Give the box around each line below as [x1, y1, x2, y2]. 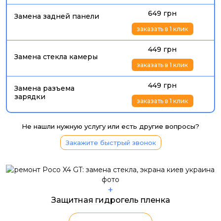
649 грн [148, 9, 177, 18]
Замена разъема [14, 84, 74, 93]
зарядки [14, 92, 45, 101]
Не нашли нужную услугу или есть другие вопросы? [22, 122, 199, 130]
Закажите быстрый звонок [65, 139, 156, 147]
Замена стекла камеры [14, 52, 98, 61]
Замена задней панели [14, 12, 99, 21]
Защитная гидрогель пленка [51, 195, 170, 205]
